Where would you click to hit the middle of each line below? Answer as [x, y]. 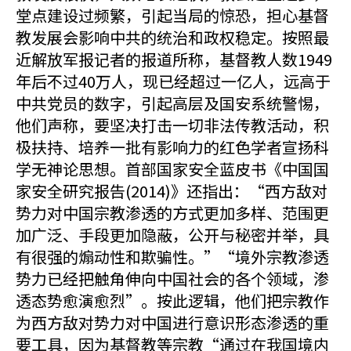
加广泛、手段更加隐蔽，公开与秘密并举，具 [172, 235]
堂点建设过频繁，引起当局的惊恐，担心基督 [172, 15]
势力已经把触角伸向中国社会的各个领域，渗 [172, 279]
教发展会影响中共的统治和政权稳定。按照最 [172, 37]
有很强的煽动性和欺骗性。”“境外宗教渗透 [172, 257]
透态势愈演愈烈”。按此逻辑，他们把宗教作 [172, 300]
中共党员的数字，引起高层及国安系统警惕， [172, 103]
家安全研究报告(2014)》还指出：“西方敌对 [172, 191]
